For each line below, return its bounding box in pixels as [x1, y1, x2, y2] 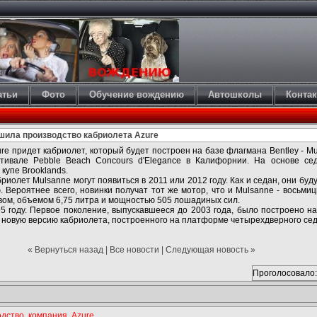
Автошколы [208, 89, 262, 100]
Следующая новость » [165, 245, 255, 255]
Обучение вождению [89, 89, 184, 100]
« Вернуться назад [27, 245, 103, 255]
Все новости [109, 245, 159, 255]
